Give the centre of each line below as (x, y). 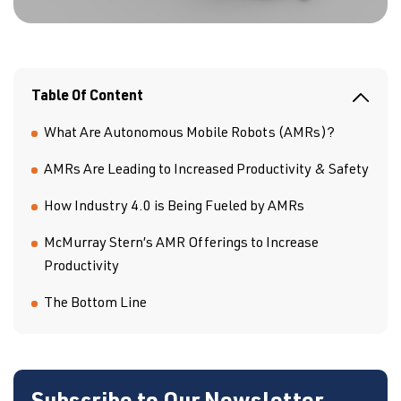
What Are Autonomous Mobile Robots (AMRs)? (189, 134)
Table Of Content (87, 98)
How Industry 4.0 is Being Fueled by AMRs (174, 208)
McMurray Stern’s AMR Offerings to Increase (181, 244)
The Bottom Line (95, 304)
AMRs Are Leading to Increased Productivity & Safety (206, 171)
